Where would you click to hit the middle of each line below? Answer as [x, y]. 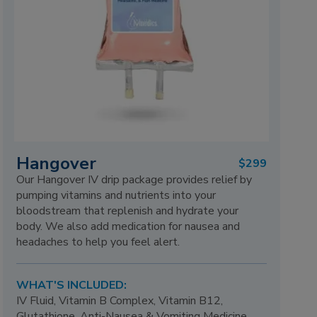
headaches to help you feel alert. [98, 242]
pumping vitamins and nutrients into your [116, 195]
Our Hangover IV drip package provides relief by [134, 179]
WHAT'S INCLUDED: [72, 286]
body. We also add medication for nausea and [128, 226]
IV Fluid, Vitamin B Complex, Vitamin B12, [120, 301]
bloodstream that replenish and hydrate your [128, 211]
